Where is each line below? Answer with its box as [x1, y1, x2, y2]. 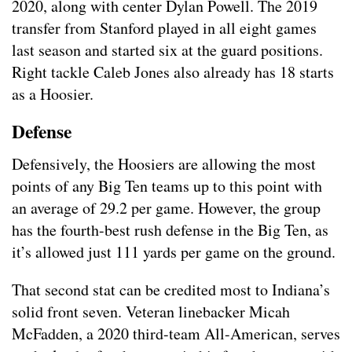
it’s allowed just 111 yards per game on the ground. [12, 241, 335, 263]
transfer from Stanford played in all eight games [12, 17, 317, 39]
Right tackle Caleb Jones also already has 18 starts [12, 61, 334, 83]
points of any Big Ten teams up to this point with [12, 175, 322, 197]
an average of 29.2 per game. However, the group [12, 197, 321, 219]
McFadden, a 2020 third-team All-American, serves [12, 323, 340, 345]
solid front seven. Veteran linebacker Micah [12, 301, 290, 323]
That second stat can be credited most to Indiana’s [12, 279, 330, 301]
